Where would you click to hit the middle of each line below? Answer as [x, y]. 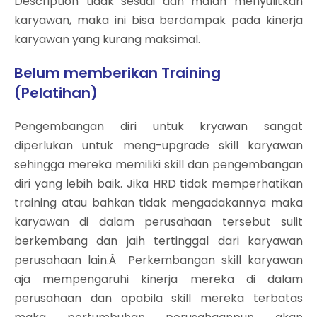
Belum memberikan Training [117, 73]
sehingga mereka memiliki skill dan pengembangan [158, 165]
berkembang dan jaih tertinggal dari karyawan [158, 241]
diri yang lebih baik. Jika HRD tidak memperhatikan [158, 184]
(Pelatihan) [56, 93]
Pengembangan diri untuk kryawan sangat [158, 126]
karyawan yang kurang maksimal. [107, 39]
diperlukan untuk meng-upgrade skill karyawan [158, 145]
